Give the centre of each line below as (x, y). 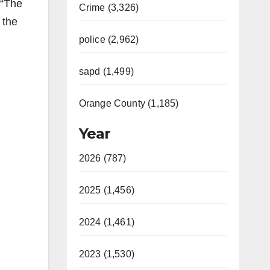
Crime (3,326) (109, 8)
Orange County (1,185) (129, 103)
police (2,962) (109, 39)
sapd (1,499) (106, 71)
